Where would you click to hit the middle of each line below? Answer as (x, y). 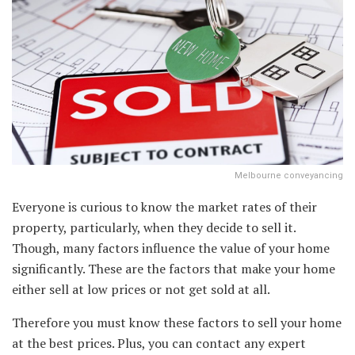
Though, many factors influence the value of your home (171, 248)
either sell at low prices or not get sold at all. (141, 290)
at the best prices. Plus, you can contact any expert (159, 344)
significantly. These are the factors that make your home (174, 269)
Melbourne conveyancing (289, 176)
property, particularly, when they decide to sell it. (154, 228)
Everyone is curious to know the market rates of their (164, 207)
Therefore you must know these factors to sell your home (177, 323)
